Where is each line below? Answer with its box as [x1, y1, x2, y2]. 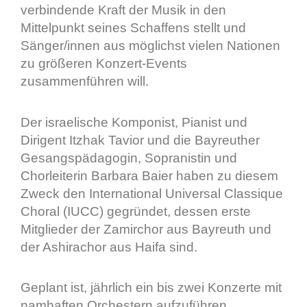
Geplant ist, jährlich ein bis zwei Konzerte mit [21, 280, 282, 295]
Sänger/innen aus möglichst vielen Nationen [21, 38, 280, 53]
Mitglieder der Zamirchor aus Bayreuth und [21, 221, 271, 236]
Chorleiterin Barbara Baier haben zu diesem [21, 168, 278, 183]
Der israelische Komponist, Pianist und [21, 114, 247, 130]
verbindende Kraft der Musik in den [21, 3, 226, 18]
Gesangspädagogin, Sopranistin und [21, 150, 237, 165]
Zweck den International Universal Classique [21, 186, 283, 201]
